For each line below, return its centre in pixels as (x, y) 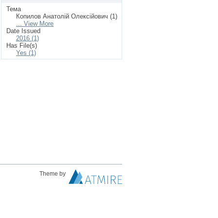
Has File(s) (22, 45)
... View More (35, 24)
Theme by (53, 174)
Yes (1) (26, 53)
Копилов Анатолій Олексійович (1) (67, 16)
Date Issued (23, 31)
